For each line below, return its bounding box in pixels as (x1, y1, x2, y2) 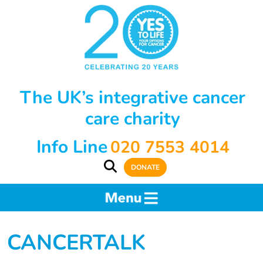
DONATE (130, 162, 160, 172)
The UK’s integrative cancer (20, 85, 245, 110)
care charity (85, 106, 180, 131)
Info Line (36, 134, 107, 159)
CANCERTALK (7, 228, 146, 258)
